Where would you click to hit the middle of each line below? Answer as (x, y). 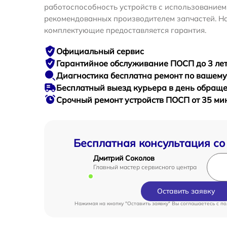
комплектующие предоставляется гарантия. (125, 30)
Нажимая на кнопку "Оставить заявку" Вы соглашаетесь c (147, 203)
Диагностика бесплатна (105, 75)
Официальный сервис (100, 51)
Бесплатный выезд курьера (112, 88)
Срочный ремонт (90, 100)
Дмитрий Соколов (124, 158)
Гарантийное (83, 63)
